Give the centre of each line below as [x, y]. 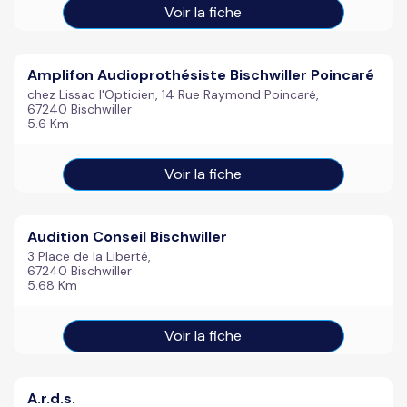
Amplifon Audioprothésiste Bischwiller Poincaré [201, 75]
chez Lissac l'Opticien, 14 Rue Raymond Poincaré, [173, 94]
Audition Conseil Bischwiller [127, 237]
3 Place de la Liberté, [89, 256]
